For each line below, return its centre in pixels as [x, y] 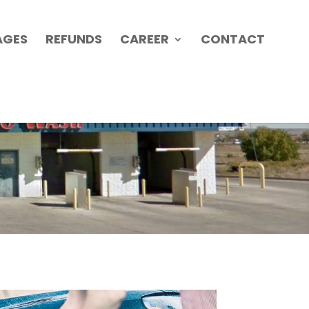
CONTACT [233, 39]
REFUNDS [74, 39]
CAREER [144, 39]
